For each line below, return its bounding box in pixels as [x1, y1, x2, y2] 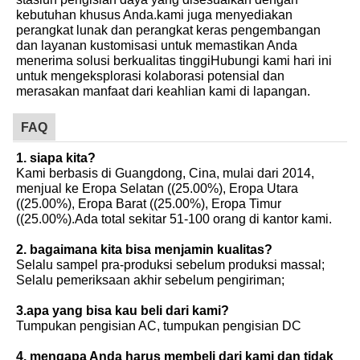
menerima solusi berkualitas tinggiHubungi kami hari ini [16, 53, 332, 67]
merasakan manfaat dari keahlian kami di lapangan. [16, 84, 310, 98]
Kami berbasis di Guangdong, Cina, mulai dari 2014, [16, 166, 314, 180]
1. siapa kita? [16, 150, 96, 165]
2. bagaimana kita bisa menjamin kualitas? [16, 242, 272, 256]
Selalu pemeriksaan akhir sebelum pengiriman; [16, 272, 284, 287]
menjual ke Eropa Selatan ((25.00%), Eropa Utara [16, 181, 298, 195]
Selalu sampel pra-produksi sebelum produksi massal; [16, 257, 325, 272]
